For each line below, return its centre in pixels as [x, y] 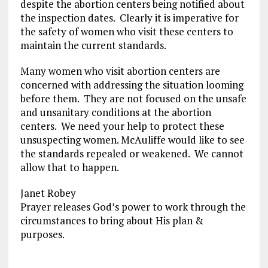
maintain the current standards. [93, 45]
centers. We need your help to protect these [122, 126]
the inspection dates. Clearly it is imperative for [129, 18]
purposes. [42, 234]
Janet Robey [48, 193]
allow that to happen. [69, 167]
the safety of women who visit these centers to [127, 31]
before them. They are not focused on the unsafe [133, 98]
